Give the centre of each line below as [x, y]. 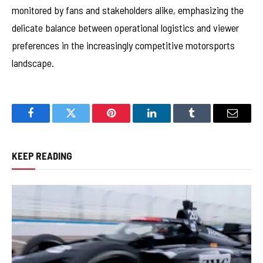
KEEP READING [42, 155]
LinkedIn [170, 122]
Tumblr [207, 122]
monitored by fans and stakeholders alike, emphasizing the [128, 10]
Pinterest [129, 122]
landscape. [33, 63]
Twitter [85, 122]
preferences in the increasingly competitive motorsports [123, 45]
